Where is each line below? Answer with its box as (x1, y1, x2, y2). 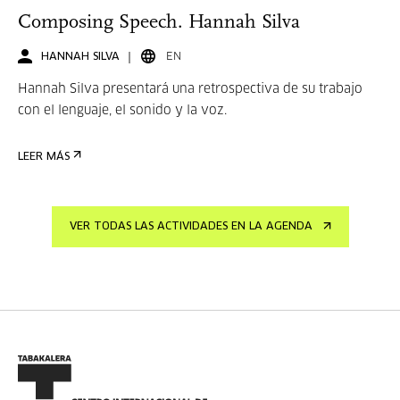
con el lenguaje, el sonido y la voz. (18, 104, 227, 117)
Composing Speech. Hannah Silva (18, 12, 300, 33)
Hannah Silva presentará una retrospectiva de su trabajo (18, 83, 362, 96)
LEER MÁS (18, 152, 70, 162)
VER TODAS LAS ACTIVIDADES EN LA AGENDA (69, 221, 312, 232)
